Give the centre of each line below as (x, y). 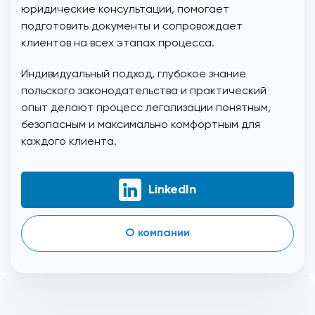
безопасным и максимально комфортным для (141, 126)
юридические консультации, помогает (125, 10)
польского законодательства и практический (144, 92)
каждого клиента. (69, 142)
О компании (157, 234)
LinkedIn (172, 190)
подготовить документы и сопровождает (132, 27)
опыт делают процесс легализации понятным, (146, 109)
